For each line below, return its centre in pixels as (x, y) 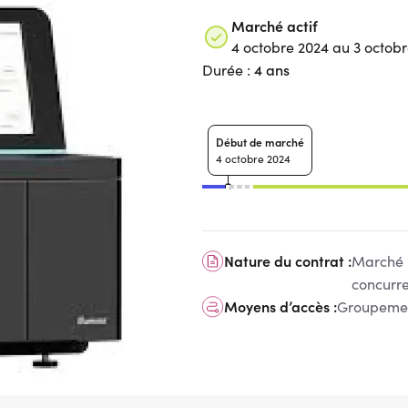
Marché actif (275, 25)
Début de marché (260, 142)
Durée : (228, 70)
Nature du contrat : (288, 260)
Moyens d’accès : (280, 306)
